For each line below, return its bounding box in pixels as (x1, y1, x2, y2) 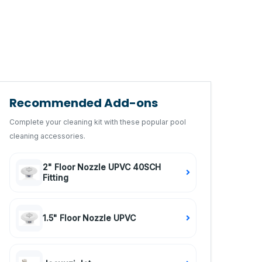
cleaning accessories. (9, 132, 85, 140)
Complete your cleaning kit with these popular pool (9, 118, 186, 126)
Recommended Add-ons (9, 95, 158, 111)
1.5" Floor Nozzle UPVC (43, 213, 136, 223)
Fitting (43, 173, 68, 182)
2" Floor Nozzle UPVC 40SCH (43, 162, 161, 172)
